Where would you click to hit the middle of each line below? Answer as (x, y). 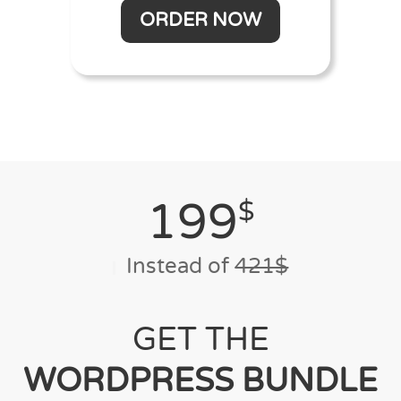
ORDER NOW (200, 21)
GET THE (200, 340)
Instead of (181, 267)
